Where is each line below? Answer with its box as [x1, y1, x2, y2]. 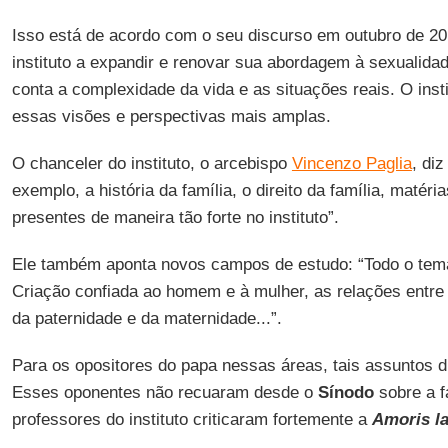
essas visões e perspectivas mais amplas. [11, 107, 331, 126]
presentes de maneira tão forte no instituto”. [11, 208, 339, 227]
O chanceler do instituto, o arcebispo [11, 154, 292, 173]
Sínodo [317, 383, 374, 402]
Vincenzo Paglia [291, 154, 412, 173]
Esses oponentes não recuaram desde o [11, 383, 318, 402]
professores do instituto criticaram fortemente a [11, 410, 372, 429]
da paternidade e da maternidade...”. [11, 309, 282, 328]
